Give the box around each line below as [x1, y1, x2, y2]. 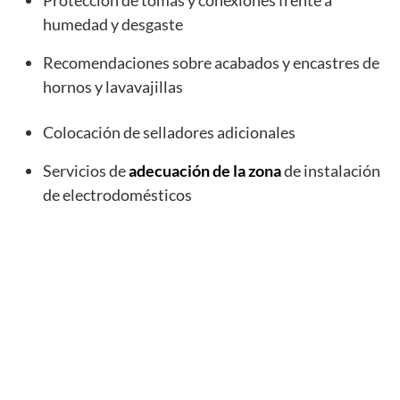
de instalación [281, 161, 380, 181]
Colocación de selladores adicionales [43, 122, 296, 143]
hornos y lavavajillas [43, 77, 183, 97]
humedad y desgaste [43, 14, 183, 35]
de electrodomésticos [43, 185, 192, 205]
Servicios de [43, 161, 129, 181]
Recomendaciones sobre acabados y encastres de [43, 53, 379, 73]
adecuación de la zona [129, 161, 281, 181]
